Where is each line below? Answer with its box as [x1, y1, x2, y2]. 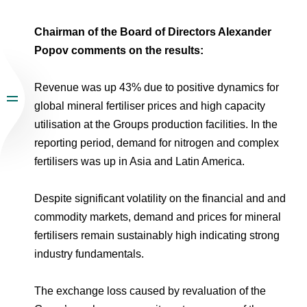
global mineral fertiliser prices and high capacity [34, 100, 265, 112]
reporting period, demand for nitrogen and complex [34, 137, 279, 149]
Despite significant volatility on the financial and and [34, 193, 286, 204]
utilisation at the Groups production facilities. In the [34, 119, 278, 130]
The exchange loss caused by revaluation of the [34, 285, 266, 297]
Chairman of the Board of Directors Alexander [34, 26, 271, 38]
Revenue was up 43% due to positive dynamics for [34, 82, 279, 93]
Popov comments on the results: [34, 45, 204, 56]
